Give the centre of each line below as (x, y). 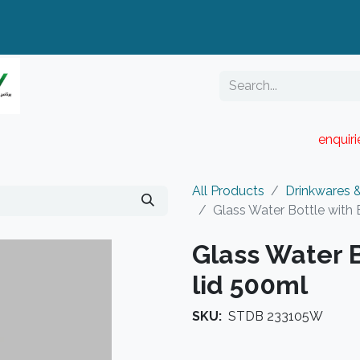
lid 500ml (250, 285)
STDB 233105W (276, 316)
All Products (228, 191)
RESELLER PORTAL (104, 139)
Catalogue (264, 139)
